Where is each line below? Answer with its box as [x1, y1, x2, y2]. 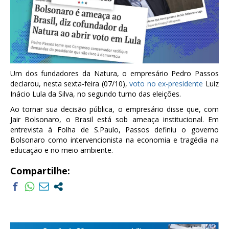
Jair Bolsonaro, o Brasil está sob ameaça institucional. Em [10, 114, 219, 125]
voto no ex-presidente [129, 79, 203, 89]
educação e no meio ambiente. [10, 145, 113, 155]
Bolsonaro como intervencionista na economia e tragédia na [10, 135, 219, 145]
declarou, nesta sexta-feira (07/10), [10, 79, 130, 89]
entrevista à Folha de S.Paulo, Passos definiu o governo [10, 125, 219, 135]
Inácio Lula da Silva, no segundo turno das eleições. [10, 89, 181, 99]
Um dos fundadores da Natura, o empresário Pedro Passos [10, 68, 219, 79]
